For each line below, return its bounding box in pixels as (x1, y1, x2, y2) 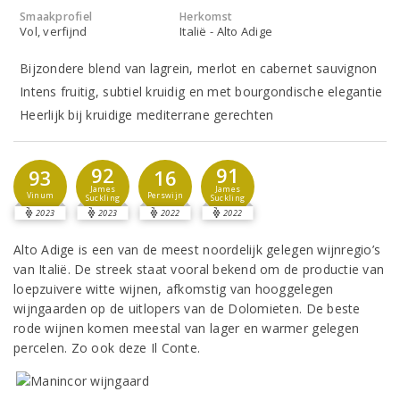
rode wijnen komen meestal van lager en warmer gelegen (13, 320, 360, 337)
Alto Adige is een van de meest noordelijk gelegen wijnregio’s (13, 241, 381, 258)
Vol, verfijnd (20, 23, 87, 39)
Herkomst (179, 9, 233, 24)
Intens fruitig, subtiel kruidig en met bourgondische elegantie (20, 83, 383, 100)
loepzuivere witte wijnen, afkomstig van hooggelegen (13, 280, 334, 297)
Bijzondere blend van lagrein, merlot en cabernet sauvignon (20, 60, 378, 77)
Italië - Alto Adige (179, 23, 273, 39)
